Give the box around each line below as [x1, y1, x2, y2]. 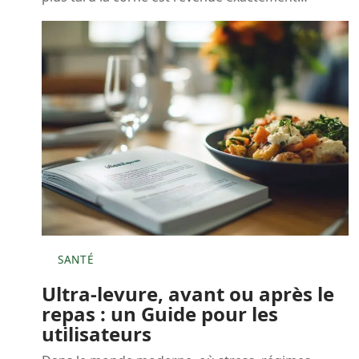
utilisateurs [42, 320, 151, 347]
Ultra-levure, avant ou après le [42, 280, 334, 307]
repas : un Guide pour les [42, 300, 278, 327]
